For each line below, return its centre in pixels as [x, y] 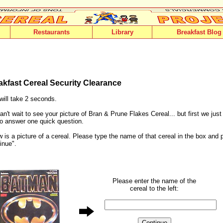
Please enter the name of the [154, 181]
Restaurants [51, 32]
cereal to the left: [154, 188]
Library [122, 32]
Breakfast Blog [199, 32]
